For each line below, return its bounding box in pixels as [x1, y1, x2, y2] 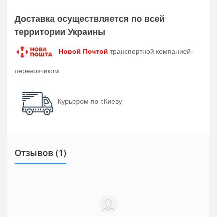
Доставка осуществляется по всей [15, 14, 165, 24]
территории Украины [15, 27, 105, 37]
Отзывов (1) [15, 146, 66, 158]
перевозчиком [15, 66, 59, 75]
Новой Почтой [58, 47, 108, 56]
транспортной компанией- [108, 47, 193, 56]
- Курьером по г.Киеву [53, 97, 122, 105]
